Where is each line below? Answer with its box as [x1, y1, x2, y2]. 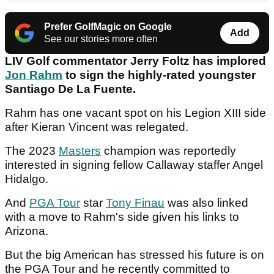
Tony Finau [106, 196, 165, 210]
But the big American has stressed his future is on [5, 248, 264, 262]
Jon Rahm [5, 68, 62, 82]
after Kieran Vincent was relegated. [5, 120, 191, 134]
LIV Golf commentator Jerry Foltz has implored [5, 54, 266, 68]
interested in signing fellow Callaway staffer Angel [5, 158, 263, 172]
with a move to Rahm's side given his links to [5, 210, 239, 224]
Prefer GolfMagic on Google [44, 21, 172, 32]
